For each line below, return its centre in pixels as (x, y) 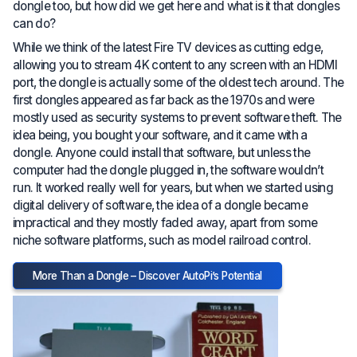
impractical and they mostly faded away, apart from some (165, 222)
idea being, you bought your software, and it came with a (160, 135)
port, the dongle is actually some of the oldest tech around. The (178, 82)
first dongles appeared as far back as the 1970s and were (164, 100)
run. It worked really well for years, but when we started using (173, 187)
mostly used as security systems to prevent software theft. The (177, 117)
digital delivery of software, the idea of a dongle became (161, 205)
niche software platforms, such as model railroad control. (162, 240)
